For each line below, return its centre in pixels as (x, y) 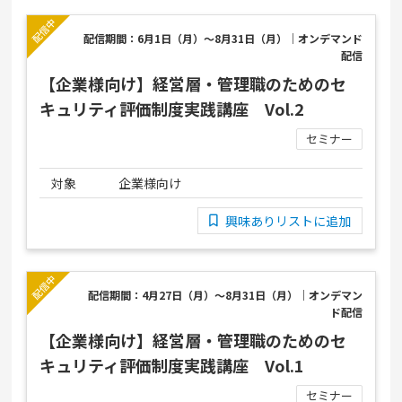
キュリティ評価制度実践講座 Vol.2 (172, 109)
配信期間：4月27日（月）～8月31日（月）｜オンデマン (225, 295)
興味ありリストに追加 (288, 221)
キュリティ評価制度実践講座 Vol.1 (172, 366)
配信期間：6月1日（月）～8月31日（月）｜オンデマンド (223, 39)
